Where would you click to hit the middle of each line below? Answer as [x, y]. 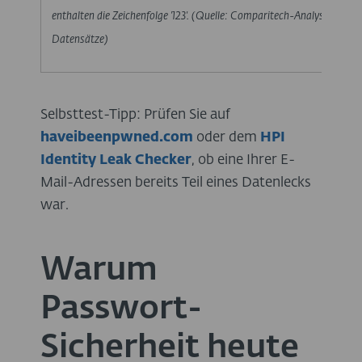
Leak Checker [145, 160]
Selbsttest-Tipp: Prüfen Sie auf [135, 115]
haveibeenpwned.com [117, 137]
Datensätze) [80, 40]
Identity [70, 160]
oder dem [227, 137]
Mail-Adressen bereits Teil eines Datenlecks [176, 183]
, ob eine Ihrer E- [243, 160]
